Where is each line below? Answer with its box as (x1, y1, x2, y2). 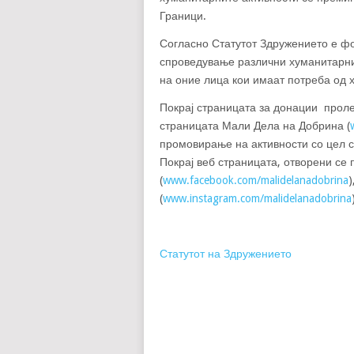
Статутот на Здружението (160, 247, 292, 260)
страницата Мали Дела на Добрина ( (160, 119, 350, 132)
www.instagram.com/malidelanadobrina (163, 192, 352, 205)
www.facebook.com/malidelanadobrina (163, 174, 348, 186)
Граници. (160, 9, 206, 22)
